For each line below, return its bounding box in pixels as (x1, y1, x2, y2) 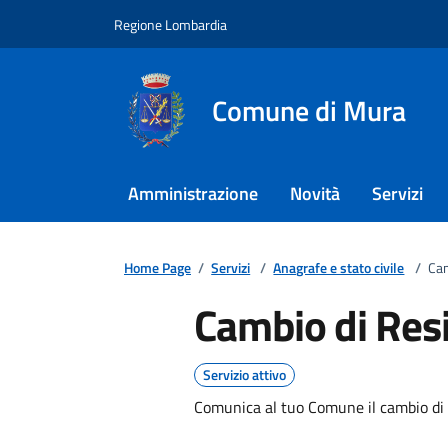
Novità (290, 180, 340, 207)
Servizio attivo (203, 363, 286, 385)
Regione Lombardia (114, 13, 227, 35)
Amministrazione (128, 180, 258, 207)
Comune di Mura (212, 89, 406, 132)
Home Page (124, 256, 191, 279)
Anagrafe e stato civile (273, 256, 405, 279)
